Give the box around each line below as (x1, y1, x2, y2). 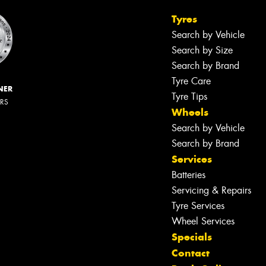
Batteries (172, 168, 205, 181)
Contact (172, 246, 210, 259)
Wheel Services (172, 214, 235, 227)
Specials (172, 230, 212, 243)
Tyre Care (172, 74, 211, 87)
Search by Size (172, 43, 233, 56)
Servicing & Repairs (172, 183, 251, 197)
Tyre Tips (172, 90, 207, 103)
